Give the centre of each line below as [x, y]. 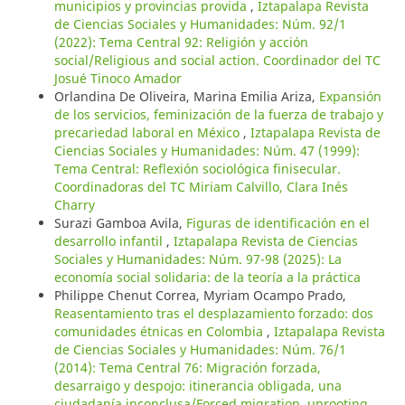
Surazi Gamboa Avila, [120, 222]
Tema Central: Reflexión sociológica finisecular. [197, 168]
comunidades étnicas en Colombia [160, 331]
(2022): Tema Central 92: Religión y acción [181, 42]
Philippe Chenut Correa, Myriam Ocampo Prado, [200, 295]
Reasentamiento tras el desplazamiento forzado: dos [213, 313]
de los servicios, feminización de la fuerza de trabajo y [218, 114]
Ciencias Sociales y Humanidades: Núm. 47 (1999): [207, 150]
